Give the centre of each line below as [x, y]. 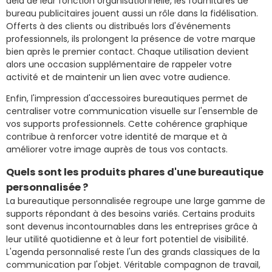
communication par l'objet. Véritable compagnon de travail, [133, 264]
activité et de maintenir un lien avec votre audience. [118, 77]
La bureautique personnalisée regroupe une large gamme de [136, 201]
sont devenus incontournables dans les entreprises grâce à [132, 226]
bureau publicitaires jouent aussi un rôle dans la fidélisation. [132, 13]
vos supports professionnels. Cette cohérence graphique [127, 124]
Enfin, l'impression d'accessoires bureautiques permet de [127, 98]
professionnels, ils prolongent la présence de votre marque [131, 39]
